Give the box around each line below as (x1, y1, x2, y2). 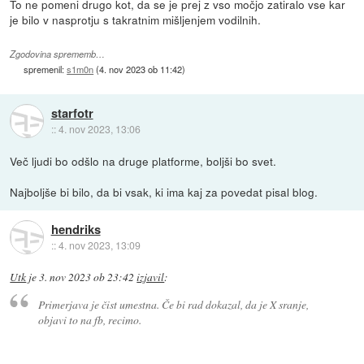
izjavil (136, 270, 165, 285)
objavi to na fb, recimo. (37, 312, 141, 328)
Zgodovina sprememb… (10, 47, 106, 60)
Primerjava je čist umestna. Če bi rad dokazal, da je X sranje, (37, 297, 309, 313)
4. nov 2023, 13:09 (58, 237, 141, 252)
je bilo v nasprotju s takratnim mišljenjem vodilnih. (10, 11, 262, 28)
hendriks (50, 219, 101, 238)
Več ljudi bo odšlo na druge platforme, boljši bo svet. (10, 153, 277, 170)
